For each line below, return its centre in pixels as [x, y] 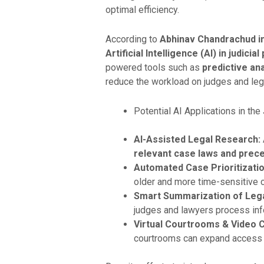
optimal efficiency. [142, 10]
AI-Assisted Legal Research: [197, 139]
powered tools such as [154, 67]
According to [132, 39]
